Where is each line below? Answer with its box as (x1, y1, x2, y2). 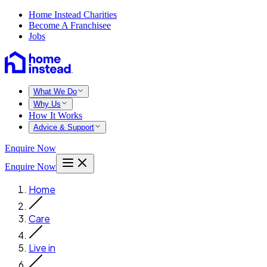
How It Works (29, 110, 82, 120)
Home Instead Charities (29, 10, 117, 20)
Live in (29, 241, 55, 254)
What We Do (33, 87, 77, 96)
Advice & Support (33, 123, 94, 132)
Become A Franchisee (29, 20, 111, 30)
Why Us (33, 100, 61, 108)
